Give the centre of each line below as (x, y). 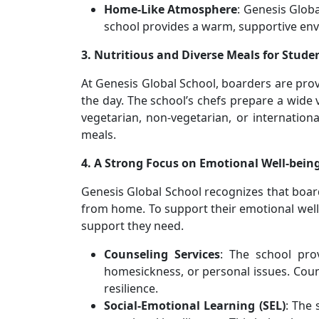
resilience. (131, 288)
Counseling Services (162, 254)
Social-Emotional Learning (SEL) (195, 305)
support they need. (132, 225)
